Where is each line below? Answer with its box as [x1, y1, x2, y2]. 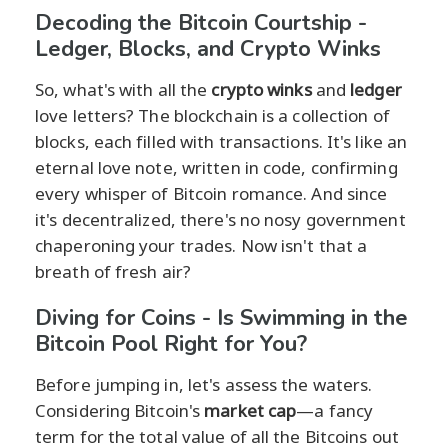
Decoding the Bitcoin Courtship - [35, 7, 367, 38]
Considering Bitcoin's [35, 398, 205, 422]
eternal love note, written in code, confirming [35, 155, 398, 179]
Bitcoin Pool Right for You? [35, 328, 307, 359]
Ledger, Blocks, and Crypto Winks [35, 33, 381, 64]
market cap [204, 398, 297, 422]
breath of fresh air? [35, 259, 191, 283]
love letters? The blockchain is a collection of [35, 103, 390, 127]
